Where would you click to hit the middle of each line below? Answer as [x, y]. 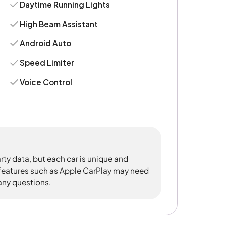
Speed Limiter [47, 63]
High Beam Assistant [59, 24]
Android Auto [46, 43]
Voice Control [46, 82]
